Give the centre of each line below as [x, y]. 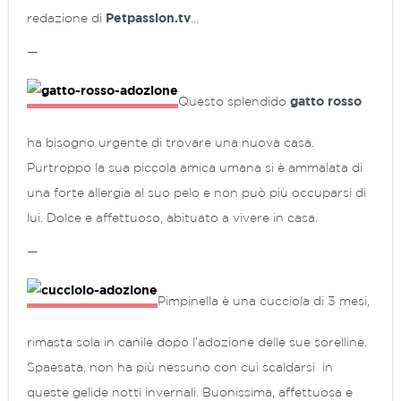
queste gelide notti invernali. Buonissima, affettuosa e [190, 392]
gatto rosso [326, 102]
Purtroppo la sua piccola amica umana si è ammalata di [195, 168]
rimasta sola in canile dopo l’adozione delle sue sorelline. [197, 342]
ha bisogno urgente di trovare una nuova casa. [171, 143]
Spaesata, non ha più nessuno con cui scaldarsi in [180, 367]
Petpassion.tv [148, 18]
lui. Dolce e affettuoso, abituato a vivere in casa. [172, 218]
